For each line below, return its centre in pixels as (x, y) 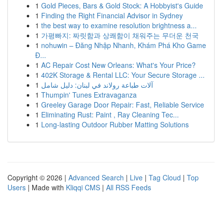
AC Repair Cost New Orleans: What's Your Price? (118, 65)
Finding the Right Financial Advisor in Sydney (112, 15)
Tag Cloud (165, 177)
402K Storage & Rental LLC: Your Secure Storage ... (123, 75)
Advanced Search (96, 177)
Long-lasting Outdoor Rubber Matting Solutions (115, 124)
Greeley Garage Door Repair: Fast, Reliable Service (123, 105)
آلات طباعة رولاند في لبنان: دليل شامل (97, 85)
